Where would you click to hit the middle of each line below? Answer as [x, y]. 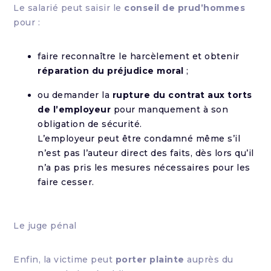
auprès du [209, 260]
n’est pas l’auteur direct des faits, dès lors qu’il [146, 153]
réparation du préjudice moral [111, 71]
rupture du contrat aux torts [182, 95]
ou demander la [75, 95]
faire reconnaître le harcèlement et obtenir [139, 56]
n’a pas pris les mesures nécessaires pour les [144, 168]
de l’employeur [74, 109]
